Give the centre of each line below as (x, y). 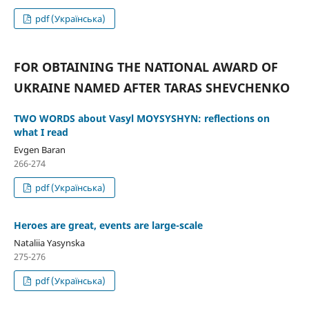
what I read (41, 132)
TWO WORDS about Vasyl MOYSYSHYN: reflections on (141, 119)
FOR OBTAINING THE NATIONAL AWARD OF (146, 67)
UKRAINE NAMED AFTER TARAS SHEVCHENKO (151, 88)
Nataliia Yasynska (49, 243)
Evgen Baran (39, 150)
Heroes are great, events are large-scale (108, 226)
